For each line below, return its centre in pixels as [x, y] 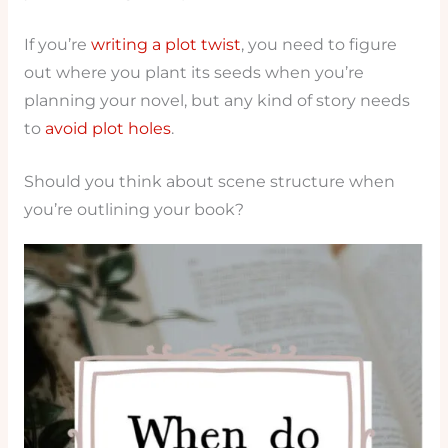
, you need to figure [318, 45]
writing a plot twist [165, 45]
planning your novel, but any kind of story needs [216, 101]
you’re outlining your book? [133, 209]
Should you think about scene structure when [209, 181]
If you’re [57, 45]
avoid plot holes [107, 129]
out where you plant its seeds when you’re [193, 73]
